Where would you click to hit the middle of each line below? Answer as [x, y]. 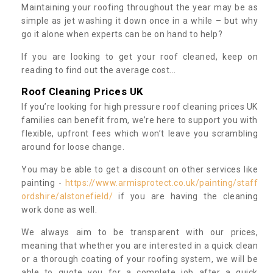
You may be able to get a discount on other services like [140, 169]
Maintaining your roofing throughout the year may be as [140, 7]
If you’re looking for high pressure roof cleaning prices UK [140, 106]
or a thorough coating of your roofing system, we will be [140, 259]
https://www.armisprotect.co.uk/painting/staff [161, 183]
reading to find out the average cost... [99, 70]
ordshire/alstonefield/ [67, 196]
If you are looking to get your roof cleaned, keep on [140, 56]
